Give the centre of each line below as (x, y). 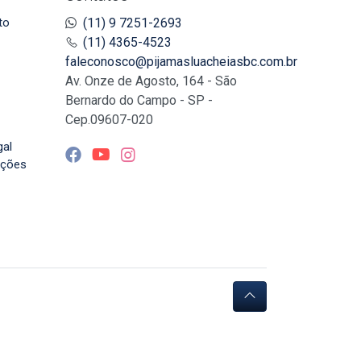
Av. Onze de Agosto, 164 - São (151, 81)
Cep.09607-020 (109, 120)
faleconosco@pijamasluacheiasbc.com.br (181, 62)
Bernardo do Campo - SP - (139, 101)
